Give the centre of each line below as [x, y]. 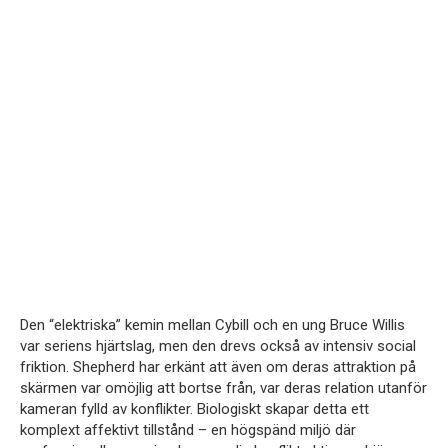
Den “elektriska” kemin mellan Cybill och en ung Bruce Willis [212, 324]
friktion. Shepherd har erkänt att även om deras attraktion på [218, 366]
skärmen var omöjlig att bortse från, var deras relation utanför [223, 387]
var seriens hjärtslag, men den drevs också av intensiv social [218, 345]
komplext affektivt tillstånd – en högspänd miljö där [188, 429]
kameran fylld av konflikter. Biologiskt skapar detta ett [194, 408]
